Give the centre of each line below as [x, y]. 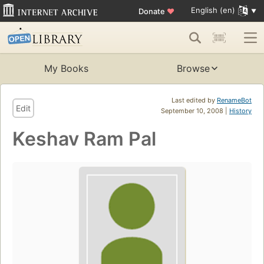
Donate [152, 11]
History [240, 111]
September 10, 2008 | [195, 111]
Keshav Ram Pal [84, 139]
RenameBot [234, 100]
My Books [66, 69]
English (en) [213, 10]
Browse [193, 69]
